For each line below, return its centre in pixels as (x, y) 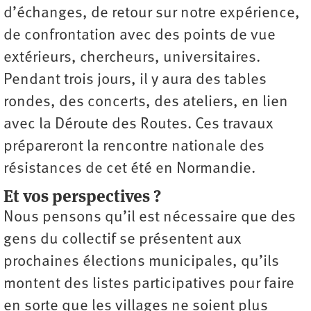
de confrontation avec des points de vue (140, 35)
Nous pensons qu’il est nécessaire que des (150, 217)
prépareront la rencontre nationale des (134, 146)
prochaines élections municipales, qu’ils (141, 262)
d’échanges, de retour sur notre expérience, (152, 13)
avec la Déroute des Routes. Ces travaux (138, 124)
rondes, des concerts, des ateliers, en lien (146, 102)
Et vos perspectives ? (82, 196)
